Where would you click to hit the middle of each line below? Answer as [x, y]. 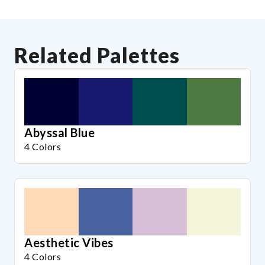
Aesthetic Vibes [69, 242]
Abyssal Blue [59, 132]
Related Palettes [97, 55]
